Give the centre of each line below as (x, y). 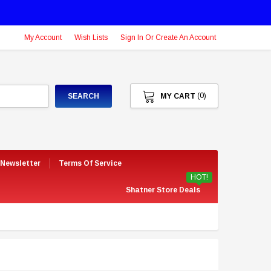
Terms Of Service (90, 164)
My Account (43, 38)
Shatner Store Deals (163, 190)
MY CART (178, 96)
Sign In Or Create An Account (168, 38)
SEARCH (83, 96)
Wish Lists (91, 38)
